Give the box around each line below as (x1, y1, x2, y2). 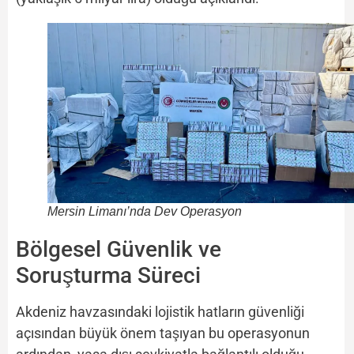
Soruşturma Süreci (16, 262, 201, 289)
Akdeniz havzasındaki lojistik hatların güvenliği (16, 303, 304, 321)
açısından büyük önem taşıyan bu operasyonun (16, 325, 310, 342)
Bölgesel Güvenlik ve (16, 236, 221, 263)
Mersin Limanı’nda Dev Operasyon (47, 205, 242, 219)
